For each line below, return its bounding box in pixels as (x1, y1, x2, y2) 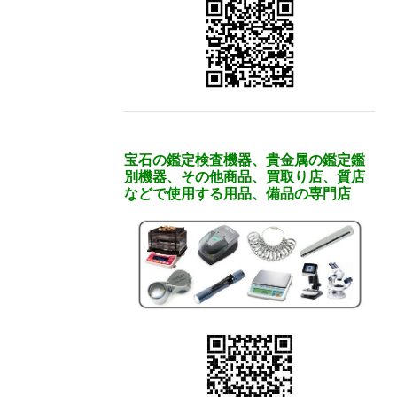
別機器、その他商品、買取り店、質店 (124, 169, 365, 184)
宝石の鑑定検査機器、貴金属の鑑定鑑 (124, 152, 365, 167)
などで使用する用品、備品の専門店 (124, 186, 351, 201)
